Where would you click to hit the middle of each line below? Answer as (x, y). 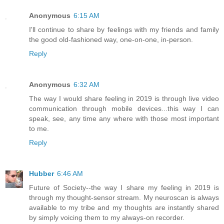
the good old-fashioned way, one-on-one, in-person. (111, 39)
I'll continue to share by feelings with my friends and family (124, 29)
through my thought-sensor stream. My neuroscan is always (124, 197)
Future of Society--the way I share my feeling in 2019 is (124, 187)
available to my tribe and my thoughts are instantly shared (124, 207)
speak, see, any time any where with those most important (124, 118)
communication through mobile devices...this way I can (124, 108)
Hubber (41, 173)
